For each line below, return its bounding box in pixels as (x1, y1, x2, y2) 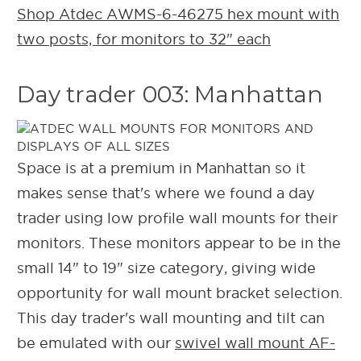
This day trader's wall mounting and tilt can (17, 309, 325, 326)
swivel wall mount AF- (175, 334, 335, 351)
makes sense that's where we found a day (17, 185, 315, 201)
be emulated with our (17, 334, 175, 351)
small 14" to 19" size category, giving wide (17, 259, 316, 276)
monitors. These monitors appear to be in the (17, 234, 341, 251)
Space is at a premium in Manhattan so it (17, 160, 305, 176)
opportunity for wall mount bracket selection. (17, 284, 342, 301)
